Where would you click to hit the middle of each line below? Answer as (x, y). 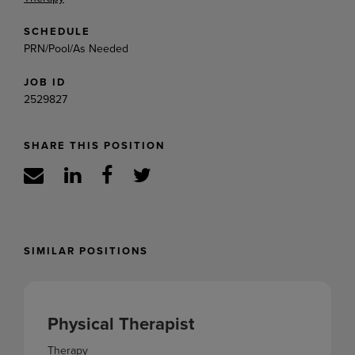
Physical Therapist (121, 323)
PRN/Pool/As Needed (76, 48)
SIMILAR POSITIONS (86, 250)
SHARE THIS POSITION (94, 145)
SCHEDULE (57, 31)
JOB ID (45, 82)
